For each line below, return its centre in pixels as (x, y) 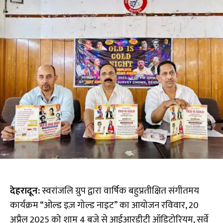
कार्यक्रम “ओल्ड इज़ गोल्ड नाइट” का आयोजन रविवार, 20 (104, 205)
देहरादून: (25, 191)
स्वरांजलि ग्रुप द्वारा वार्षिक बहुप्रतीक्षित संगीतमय (119, 191)
